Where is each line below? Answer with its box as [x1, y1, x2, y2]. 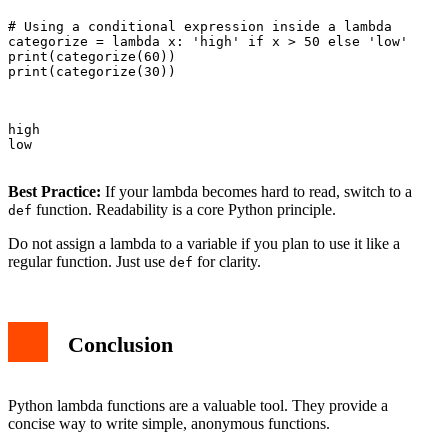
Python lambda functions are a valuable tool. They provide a [8, 396, 388, 414]
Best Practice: [8, 182, 101, 200]
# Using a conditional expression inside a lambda [8, 18, 392, 34]
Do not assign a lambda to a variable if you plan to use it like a [8, 234, 400, 252]
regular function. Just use [8, 252, 169, 270]
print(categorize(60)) [8, 48, 176, 64]
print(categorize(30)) [8, 63, 176, 79]
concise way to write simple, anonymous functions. [8, 414, 330, 432]
